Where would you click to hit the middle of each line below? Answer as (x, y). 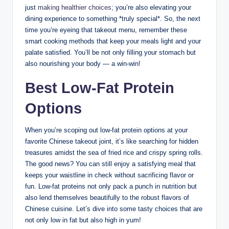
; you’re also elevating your (151, 7)
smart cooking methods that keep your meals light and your (113, 41)
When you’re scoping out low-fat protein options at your (106, 130)
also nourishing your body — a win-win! (83, 63)
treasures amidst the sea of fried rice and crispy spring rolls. (114, 152)
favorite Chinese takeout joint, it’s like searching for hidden (112, 141)
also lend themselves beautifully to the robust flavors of (107, 197)
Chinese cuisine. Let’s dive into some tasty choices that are (114, 209)
